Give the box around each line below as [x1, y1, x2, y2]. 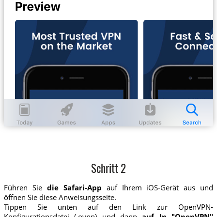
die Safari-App [46, 182, 102, 192]
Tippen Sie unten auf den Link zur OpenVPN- [3, 201, 214, 212]
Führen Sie [3, 182, 47, 192]
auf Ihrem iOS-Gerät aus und [101, 182, 214, 192]
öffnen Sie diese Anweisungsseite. [3, 192, 116, 202]
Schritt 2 [91, 164, 126, 176]
